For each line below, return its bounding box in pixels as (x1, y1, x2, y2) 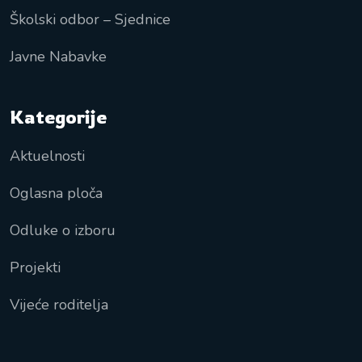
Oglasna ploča (10, 183, 103, 204)
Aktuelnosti (10, 146, 85, 166)
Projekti (10, 258, 61, 278)
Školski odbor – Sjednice (10, 10, 170, 30)
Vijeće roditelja (10, 295, 108, 315)
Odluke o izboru (10, 221, 116, 241)
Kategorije (10, 105, 107, 129)
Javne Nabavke (10, 47, 107, 67)
